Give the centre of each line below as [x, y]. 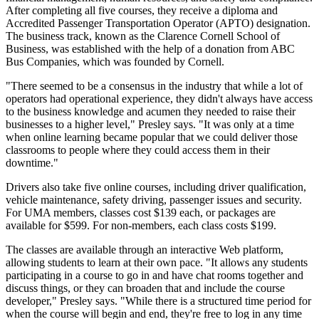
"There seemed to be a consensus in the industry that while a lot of [154, 86]
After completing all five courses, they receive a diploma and [142, 11]
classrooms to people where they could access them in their [138, 150]
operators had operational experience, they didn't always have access [159, 99]
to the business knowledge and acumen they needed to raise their [151, 112]
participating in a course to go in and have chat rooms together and [155, 276]
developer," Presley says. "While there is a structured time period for [158, 301]
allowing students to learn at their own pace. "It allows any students [157, 263]
